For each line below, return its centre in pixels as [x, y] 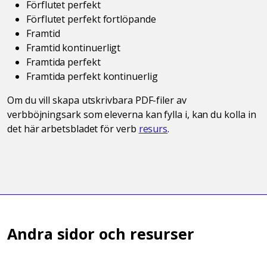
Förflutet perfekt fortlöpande [91, 19]
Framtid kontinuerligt [74, 47]
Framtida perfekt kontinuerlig [92, 76]
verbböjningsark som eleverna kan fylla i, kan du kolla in [132, 114]
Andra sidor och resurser [101, 233]
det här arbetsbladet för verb [73, 128]
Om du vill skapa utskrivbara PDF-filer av [97, 100]
